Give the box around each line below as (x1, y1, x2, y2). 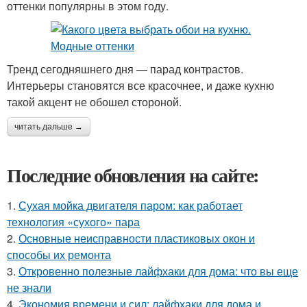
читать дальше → (14, 122, 83, 132)
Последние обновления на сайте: (7, 161, 259, 189)
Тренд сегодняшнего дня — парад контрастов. (7, 61, 243, 77)
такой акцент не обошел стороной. (7, 94, 182, 110)
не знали (7, 280, 51, 295)
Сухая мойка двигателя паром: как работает (19, 197, 243, 213)
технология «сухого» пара (7, 214, 140, 230)
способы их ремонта (7, 247, 111, 262)
